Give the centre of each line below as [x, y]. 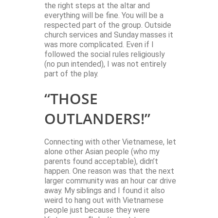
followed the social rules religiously [104, 54]
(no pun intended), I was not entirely [105, 64]
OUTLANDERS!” [97, 119]
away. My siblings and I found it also [105, 191]
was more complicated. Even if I [99, 45]
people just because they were [97, 210]
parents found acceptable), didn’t [101, 162]
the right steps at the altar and [97, 6]
